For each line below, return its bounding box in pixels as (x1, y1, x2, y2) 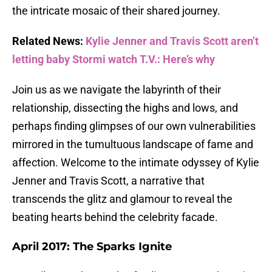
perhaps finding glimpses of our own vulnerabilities (12, 120, 256, 133)
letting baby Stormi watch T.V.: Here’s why (12, 53, 215, 66)
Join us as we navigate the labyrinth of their (12, 83, 221, 97)
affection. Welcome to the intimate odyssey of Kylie (12, 156, 259, 169)
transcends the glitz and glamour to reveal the (12, 192, 233, 206)
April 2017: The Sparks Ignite (12, 240, 172, 254)
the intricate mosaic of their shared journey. (12, 4, 220, 18)
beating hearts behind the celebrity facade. (12, 211, 218, 224)
